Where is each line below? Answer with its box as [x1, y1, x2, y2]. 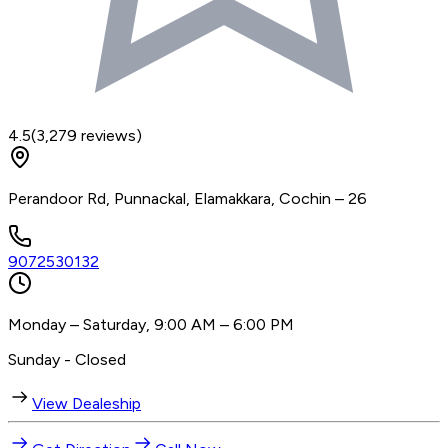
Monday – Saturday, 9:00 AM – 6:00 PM [8, 314, 294, 334]
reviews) [77, 125, 142, 145]
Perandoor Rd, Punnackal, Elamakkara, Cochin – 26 [8, 188, 367, 208]
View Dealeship [32, 393, 141, 413]
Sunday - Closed [8, 349, 126, 369]
